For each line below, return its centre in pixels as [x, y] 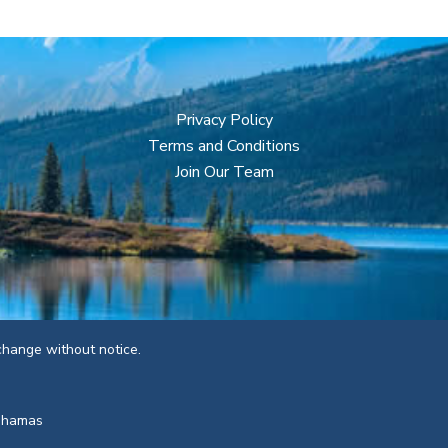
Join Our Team [224, 172]
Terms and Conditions [224, 146]
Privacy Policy [224, 120]
